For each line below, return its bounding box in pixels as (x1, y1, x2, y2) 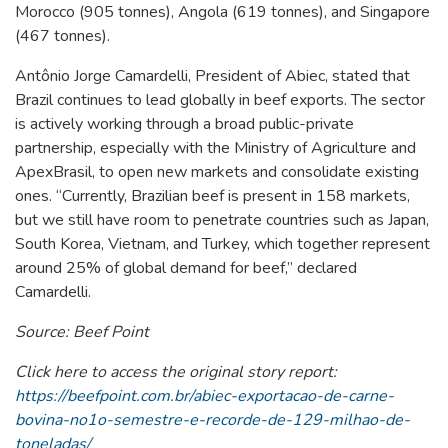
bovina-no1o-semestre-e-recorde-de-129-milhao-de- (15, 409, 410, 432)
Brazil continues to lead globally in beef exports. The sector (15, 89, 425, 112)
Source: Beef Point (15, 321, 149, 344)
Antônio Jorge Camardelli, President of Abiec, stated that (15, 65, 410, 88)
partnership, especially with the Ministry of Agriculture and (15, 137, 416, 160)
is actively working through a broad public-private (15, 113, 354, 136)
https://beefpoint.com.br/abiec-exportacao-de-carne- (15, 385, 394, 408)
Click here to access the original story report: (15, 361, 337, 384)
